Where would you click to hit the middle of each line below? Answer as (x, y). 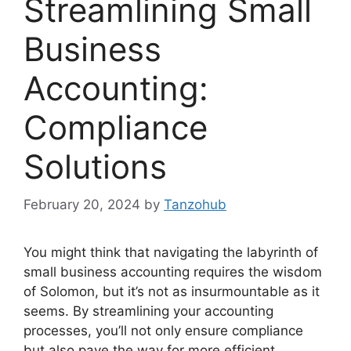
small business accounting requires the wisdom (173, 272)
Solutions (95, 166)
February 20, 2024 (82, 205)
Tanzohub (195, 205)
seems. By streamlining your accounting (148, 311)
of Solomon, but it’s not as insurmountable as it (172, 292)
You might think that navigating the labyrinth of (171, 253)
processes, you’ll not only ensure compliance (163, 331)
